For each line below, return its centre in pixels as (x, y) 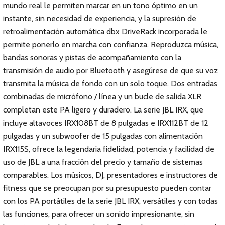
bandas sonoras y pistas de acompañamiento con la (92, 58)
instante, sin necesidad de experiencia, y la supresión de (100, 18)
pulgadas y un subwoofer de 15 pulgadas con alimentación (103, 136)
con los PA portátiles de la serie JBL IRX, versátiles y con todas (110, 201)
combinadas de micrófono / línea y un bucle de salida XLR (102, 97)
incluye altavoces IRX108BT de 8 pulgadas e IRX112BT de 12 (106, 123)
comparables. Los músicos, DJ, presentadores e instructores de (110, 175)
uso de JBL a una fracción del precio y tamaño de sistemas (103, 162)
